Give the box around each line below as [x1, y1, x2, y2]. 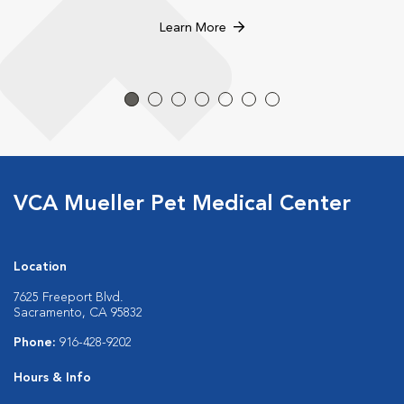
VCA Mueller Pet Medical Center [14, 194, 351, 216]
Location [14, 261, 67, 273]
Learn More [160, 22, 226, 34]
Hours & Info [14, 372, 91, 384]
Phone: [14, 336, 60, 349]
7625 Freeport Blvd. [14, 291, 124, 304]
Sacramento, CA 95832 [14, 307, 142, 319]
